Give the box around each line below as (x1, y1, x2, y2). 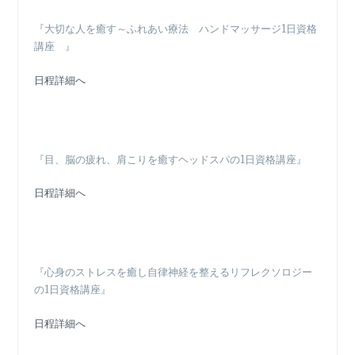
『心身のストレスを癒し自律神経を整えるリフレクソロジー (34, 265, 313, 280)
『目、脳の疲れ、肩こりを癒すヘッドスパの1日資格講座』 (34, 152, 307, 166)
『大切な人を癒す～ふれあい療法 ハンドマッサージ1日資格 (34, 21, 318, 36)
